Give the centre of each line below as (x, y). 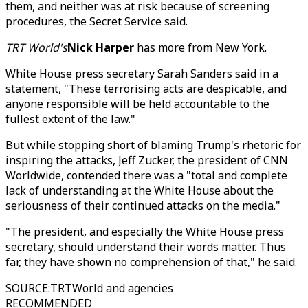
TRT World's (36, 47)
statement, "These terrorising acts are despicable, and (146, 89)
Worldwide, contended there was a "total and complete (146, 175)
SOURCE (27, 288)
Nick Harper (101, 47)
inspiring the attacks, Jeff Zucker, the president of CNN (147, 160)
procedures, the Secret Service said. (97, 21)
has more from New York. (200, 47)
